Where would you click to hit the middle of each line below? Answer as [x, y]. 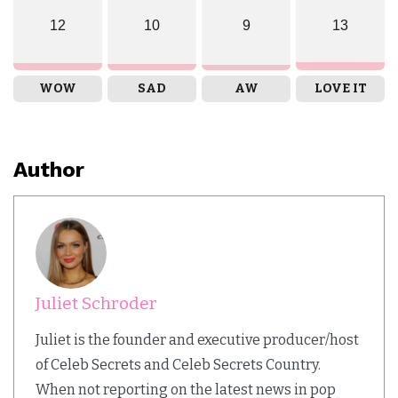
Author [49, 170]
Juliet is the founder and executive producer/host [197, 340]
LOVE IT [340, 89]
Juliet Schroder [96, 304]
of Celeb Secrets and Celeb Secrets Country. [178, 365]
